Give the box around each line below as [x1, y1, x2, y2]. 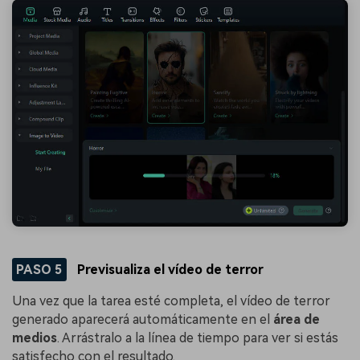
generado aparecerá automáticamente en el [12, 312, 273, 328]
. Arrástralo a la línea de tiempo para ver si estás [57, 330, 338, 346]
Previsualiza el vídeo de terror [74, 261, 264, 277]
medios [12, 330, 57, 346]
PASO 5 [15, 261, 63, 277]
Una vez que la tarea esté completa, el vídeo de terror [12, 293, 330, 309]
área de [273, 312, 320, 328]
